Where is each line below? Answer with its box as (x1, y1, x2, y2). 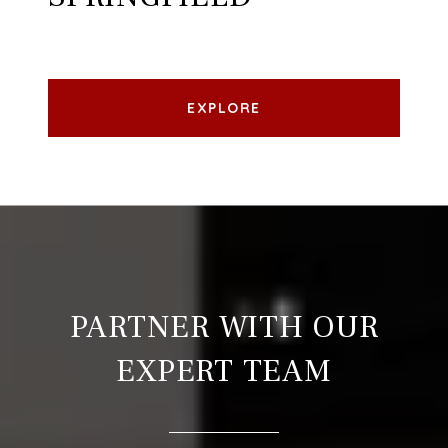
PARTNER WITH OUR (69, 306, 379, 349)
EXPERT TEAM (116, 350, 332, 393)
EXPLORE (187, 99, 261, 118)
